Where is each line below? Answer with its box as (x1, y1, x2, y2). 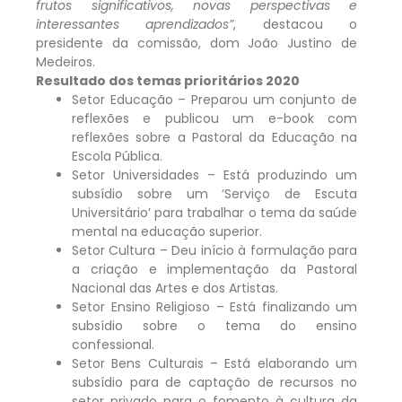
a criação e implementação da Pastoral (72, 259, 357, 278)
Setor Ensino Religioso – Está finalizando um (72, 297, 357, 316)
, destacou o (233, 14, 358, 33)
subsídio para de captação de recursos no (72, 372, 357, 391)
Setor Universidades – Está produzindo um (72, 165, 357, 184)
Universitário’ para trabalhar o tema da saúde (72, 203, 357, 222)
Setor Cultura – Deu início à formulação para (72, 240, 357, 259)
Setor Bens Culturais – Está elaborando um (72, 354, 357, 372)
